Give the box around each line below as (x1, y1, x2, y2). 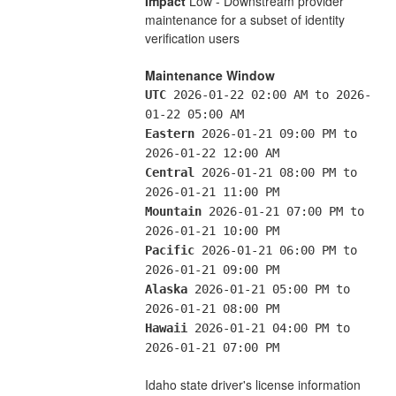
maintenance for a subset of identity (144, 10, 345, 28)
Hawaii (144, 320, 187, 335)
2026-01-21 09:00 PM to (194, 126, 357, 141)
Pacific (144, 242, 194, 257)
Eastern (144, 126, 194, 141)
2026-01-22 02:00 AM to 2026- (165, 87, 371, 102)
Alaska (144, 281, 187, 296)
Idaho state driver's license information (144, 375, 361, 393)
